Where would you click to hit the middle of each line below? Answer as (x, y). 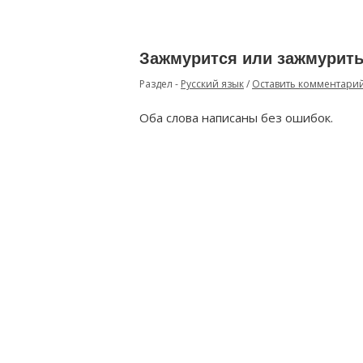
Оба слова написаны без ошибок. (236, 117)
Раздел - (160, 84)
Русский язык (212, 84)
